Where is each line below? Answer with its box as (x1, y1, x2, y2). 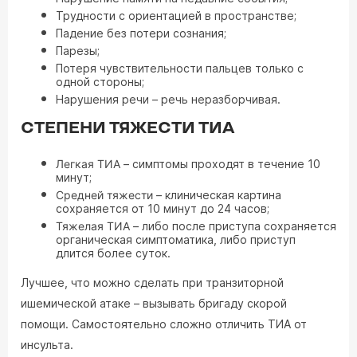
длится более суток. (56, 246, 171, 260)
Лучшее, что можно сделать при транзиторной (21, 276, 284, 289)
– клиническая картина (153, 188, 281, 202)
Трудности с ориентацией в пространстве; (56, 9, 296, 22)
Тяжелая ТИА (56, 219, 130, 233)
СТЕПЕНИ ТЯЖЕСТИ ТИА (21, 119, 234, 138)
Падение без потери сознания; (56, 26, 226, 40)
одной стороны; (56, 75, 144, 88)
